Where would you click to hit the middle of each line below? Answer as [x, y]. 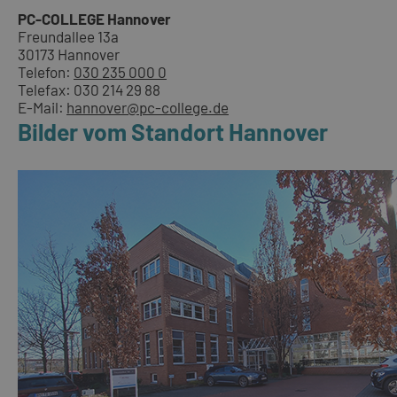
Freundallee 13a [68, 37]
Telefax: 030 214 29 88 [89, 90]
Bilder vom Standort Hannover [173, 132]
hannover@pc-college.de [148, 108]
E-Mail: [42, 108]
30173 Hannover [69, 54]
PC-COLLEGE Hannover [94, 19]
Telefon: [46, 72]
